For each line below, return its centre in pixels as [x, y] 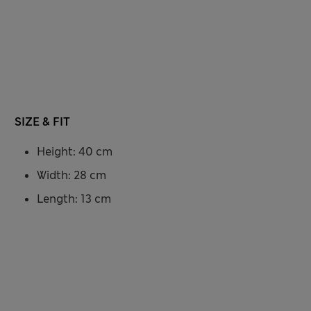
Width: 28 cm [71, 176]
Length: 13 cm [74, 199]
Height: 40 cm [74, 152]
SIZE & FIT [42, 122]
